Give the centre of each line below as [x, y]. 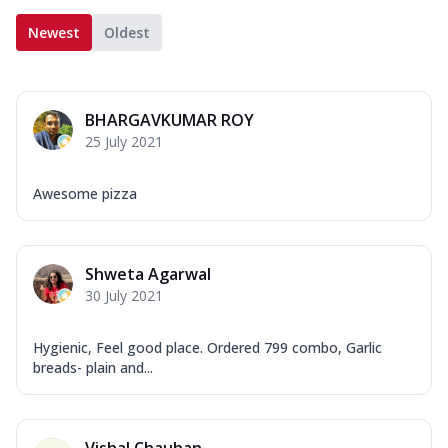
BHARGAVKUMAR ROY [169, 119]
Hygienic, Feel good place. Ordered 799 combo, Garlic [207, 347]
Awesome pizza [85, 193]
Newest [54, 32]
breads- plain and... [93, 367]
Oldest [127, 32]
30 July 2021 [124, 295]
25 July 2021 [124, 141]
